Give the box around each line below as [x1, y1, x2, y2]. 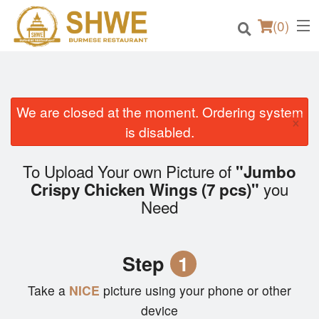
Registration [10, 218, 71, 231]
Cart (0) [49, 255, 79, 268]
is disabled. [125, 122, 194, 141]
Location [10, 148, 53, 162]
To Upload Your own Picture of [23, 159, 236, 183]
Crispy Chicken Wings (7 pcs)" [31, 178, 259, 202]
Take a [28, 281, 66, 300]
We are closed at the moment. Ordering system [16, 102, 303, 121]
